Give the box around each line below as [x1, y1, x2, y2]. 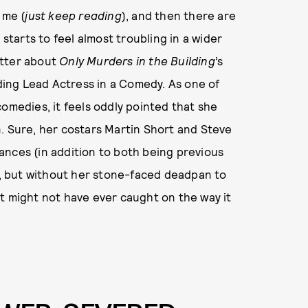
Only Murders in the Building [59, 53, 215, 67]
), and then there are [121, 8, 236, 22]
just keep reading [25, 8, 122, 22]
